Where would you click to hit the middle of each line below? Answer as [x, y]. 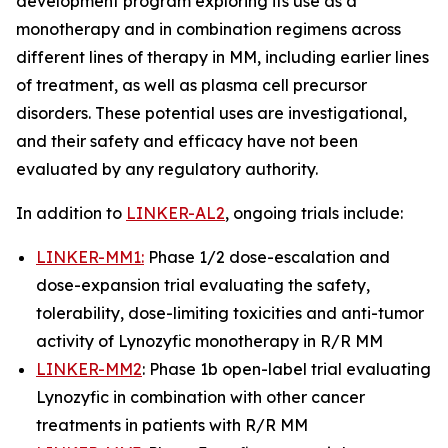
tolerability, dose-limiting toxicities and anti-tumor [230, 313]
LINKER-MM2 [89, 369]
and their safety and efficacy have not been [187, 141]
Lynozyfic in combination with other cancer [200, 397]
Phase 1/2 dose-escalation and [267, 257]
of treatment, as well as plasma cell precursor [191, 85]
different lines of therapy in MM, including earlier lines [222, 57]
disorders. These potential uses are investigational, [211, 113]
